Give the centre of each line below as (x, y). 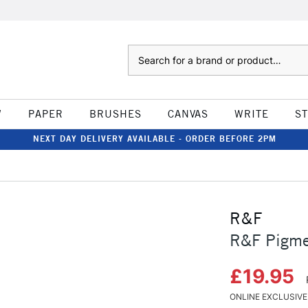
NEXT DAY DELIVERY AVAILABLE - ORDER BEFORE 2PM (155, 139)
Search (141, 52)
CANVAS (188, 114)
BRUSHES (115, 114)
